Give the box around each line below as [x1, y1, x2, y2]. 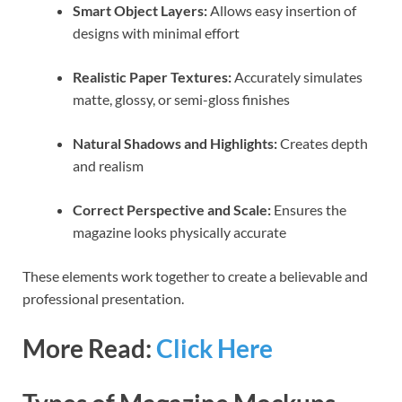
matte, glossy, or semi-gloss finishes [73, 91, 290, 109]
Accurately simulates [232, 68, 363, 86]
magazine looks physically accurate [73, 223, 286, 241]
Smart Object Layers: [73, 2, 207, 20]
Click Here [156, 333, 273, 364]
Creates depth [277, 135, 368, 153]
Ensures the [271, 201, 346, 219]
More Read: [22, 333, 156, 364]
